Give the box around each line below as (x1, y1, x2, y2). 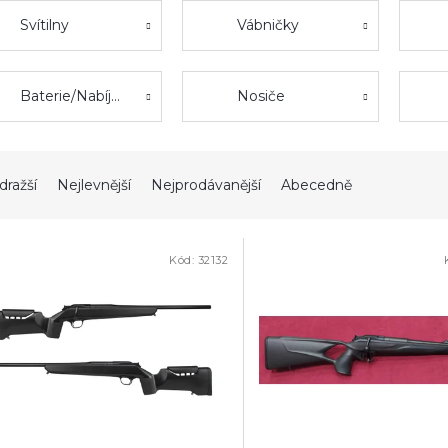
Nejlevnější (57, 176, 131, 195)
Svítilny (20, 16, 69, 35)
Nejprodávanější (151, 176, 261, 195)
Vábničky (237, 16, 299, 35)
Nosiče (237, 87, 285, 106)
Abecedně (281, 176, 352, 195)
